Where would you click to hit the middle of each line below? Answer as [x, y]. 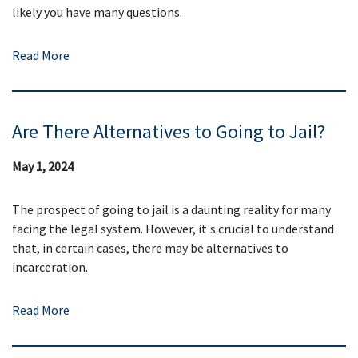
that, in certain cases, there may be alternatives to [150, 247]
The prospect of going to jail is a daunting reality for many [171, 209]
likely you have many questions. [97, 12]
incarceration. [50, 267]
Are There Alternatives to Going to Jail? [169, 131]
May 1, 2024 [43, 166]
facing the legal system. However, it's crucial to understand [173, 228]
